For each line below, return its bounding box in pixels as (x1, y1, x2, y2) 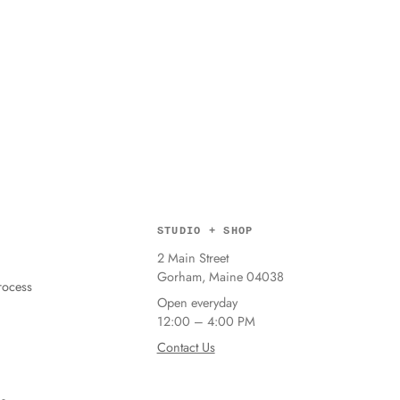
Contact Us (156, 337, 215, 356)
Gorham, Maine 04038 (156, 267, 284, 286)
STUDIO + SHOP (156, 225, 254, 237)
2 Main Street (156, 248, 229, 267)
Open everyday (156, 293, 237, 312)
